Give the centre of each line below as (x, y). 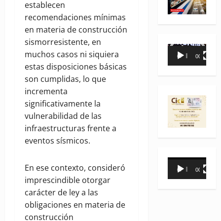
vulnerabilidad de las (63, 116)
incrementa (46, 92)
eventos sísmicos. (57, 141)
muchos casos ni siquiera (72, 55)
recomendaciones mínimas (75, 18)
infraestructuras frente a (71, 129)
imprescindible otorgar (68, 180)
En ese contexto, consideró (75, 168)
